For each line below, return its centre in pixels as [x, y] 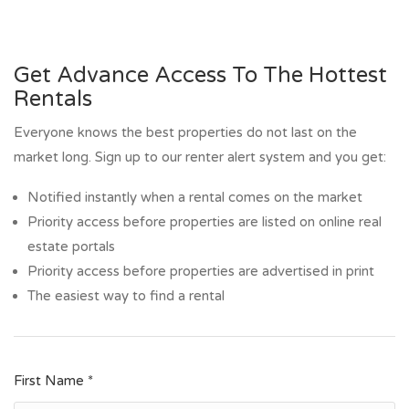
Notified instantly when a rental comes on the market [195, 197]
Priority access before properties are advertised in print [201, 271]
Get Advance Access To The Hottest [200, 75]
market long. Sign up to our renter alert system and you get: [200, 157]
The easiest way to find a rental [126, 296]
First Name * [53, 381]
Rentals [53, 99]
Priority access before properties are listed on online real [204, 222]
